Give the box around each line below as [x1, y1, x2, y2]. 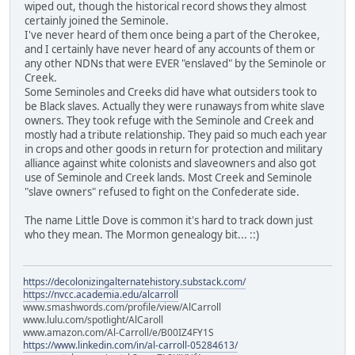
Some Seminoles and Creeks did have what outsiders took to [25, 85, 317, 100]
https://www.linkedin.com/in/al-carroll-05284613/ [23, 338, 238, 352]
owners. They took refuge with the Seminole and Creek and [25, 113, 314, 128]
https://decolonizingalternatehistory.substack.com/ [23, 274, 246, 288]
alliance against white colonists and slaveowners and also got [25, 156, 316, 171]
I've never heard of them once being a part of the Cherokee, [25, 28, 320, 43]
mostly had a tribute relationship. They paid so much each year [25, 128, 327, 143]
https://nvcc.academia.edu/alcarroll [23, 287, 178, 301]
